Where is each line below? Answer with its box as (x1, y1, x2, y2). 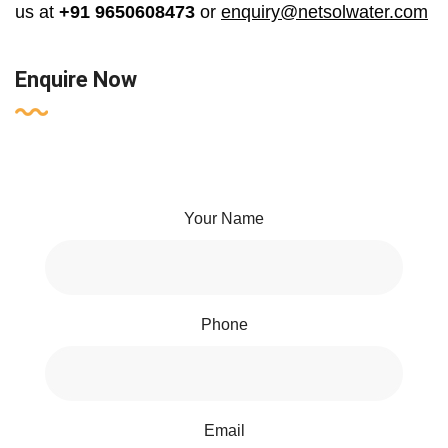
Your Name (184, 210, 264, 228)
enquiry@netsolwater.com (221, 2, 428, 23)
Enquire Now (15, 67, 137, 93)
